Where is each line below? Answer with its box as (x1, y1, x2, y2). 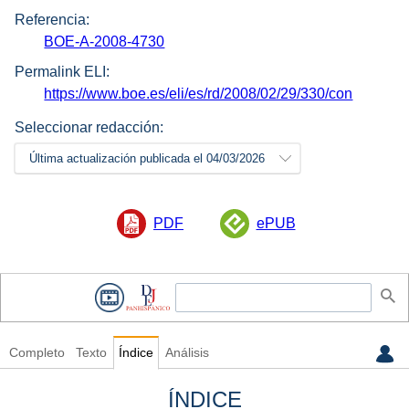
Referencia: (15, 12, 89, 28)
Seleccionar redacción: (15, 119, 163, 135)
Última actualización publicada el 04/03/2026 (29, 151, 265, 165)
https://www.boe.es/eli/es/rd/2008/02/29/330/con (44, 85, 353, 101)
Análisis (164, 346, 209, 361)
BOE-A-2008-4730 (44, 34, 165, 50)
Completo (8, 346, 65, 361)
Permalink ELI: (15, 63, 110, 79)
